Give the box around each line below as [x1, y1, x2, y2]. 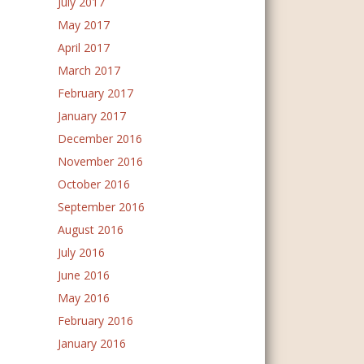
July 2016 [58, 245, 105, 260]
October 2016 [58, 176, 130, 192]
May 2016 [58, 290, 110, 305]
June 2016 [58, 267, 110, 283]
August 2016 [58, 222, 123, 237]
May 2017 [58, 17, 110, 32]
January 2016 [58, 336, 126, 351]
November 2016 [58, 154, 143, 169]
